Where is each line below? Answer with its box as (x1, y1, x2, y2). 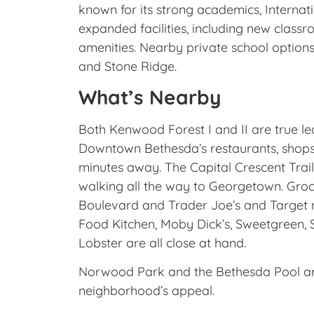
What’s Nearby (78, 84, 221, 109)
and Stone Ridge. (78, 57, 177, 74)
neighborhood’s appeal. (78, 282, 214, 299)
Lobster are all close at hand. (78, 234, 246, 251)
